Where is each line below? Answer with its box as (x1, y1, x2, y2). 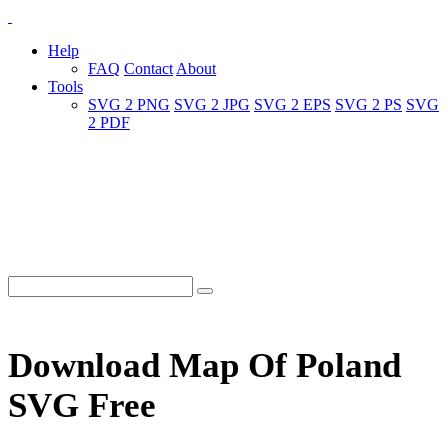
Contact (124, 60, 173, 77)
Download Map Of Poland (8, 346, 401, 386)
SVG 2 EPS (254, 96, 331, 113)
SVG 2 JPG (174, 96, 250, 113)
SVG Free (8, 386, 156, 426)
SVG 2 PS (335, 96, 402, 113)
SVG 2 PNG (88, 96, 170, 113)
